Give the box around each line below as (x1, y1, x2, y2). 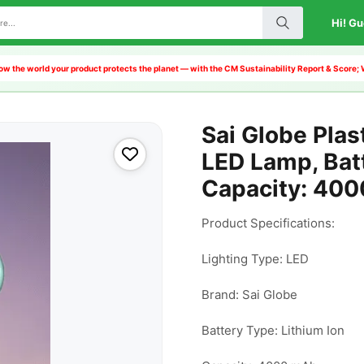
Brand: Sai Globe (201, 287, 297, 302)
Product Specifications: (201, 215, 335, 231)
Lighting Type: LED (201, 251, 309, 266)
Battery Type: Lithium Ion (201, 323, 344, 338)
